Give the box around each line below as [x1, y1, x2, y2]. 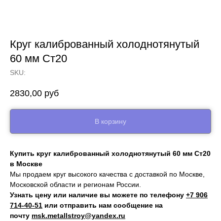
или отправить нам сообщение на [42, 201, 163, 210]
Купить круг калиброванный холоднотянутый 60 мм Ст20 [10, 149, 211, 158]
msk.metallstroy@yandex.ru [32, 212, 125, 220]
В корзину [95, 117, 126, 126]
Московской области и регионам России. [10, 181, 141, 189]
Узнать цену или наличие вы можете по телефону [10, 191, 186, 199]
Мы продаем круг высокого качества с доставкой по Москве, [10, 170, 205, 179]
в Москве [10, 160, 42, 168]
